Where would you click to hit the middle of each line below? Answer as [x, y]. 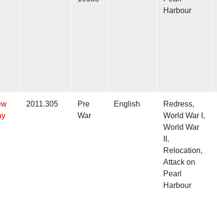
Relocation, [183, 151]
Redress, [179, 104]
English [127, 104]
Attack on [179, 162]
